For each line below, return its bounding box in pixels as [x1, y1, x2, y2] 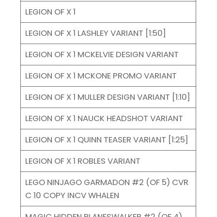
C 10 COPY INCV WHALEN [25, 189, 119, 201]
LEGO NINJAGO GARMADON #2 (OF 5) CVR [25, 176, 188, 188]
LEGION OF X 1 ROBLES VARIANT [25, 155, 140, 167]
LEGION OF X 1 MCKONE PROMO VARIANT [25, 69, 177, 81]
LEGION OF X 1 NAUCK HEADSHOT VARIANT [25, 112, 183, 124]
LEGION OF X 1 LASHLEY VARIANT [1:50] [25, 27, 166, 39]
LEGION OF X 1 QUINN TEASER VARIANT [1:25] [25, 133, 188, 145]
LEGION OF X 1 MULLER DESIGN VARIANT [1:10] [25, 91, 190, 103]
